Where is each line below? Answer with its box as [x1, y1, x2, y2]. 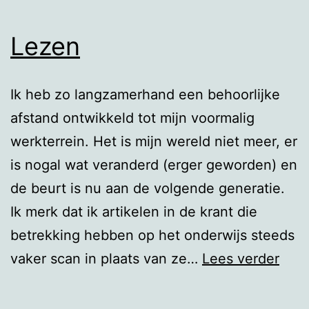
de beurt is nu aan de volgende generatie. [10, 179, 285, 197]
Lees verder [202, 250, 279, 267]
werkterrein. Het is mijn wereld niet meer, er [10, 132, 297, 150]
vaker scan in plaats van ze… [10, 250, 202, 267]
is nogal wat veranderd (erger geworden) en [10, 156, 297, 173]
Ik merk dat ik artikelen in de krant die [10, 203, 257, 220]
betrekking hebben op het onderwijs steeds [10, 226, 295, 243]
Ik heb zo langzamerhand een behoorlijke [10, 86, 280, 103]
